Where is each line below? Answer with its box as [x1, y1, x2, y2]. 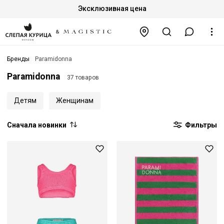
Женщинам [55, 96, 93, 104]
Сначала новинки [7, 120, 66, 129]
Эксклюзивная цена [77, 4, 146, 12]
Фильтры [183, 120, 217, 129]
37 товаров [66, 74, 99, 81]
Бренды [7, 55, 29, 63]
